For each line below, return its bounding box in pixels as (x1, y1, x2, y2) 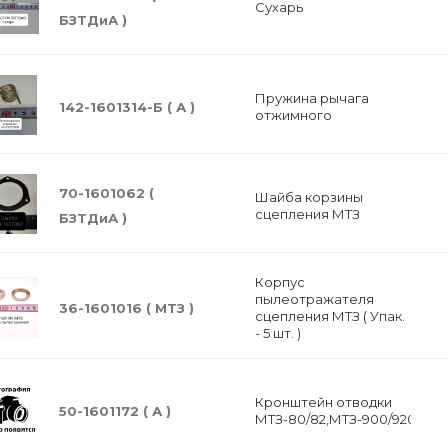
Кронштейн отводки (254, 393, 392, 410)
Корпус (254, 274, 305, 290)
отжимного (254, 106, 332, 123)
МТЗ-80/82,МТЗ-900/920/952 (254, 410, 442, 427)
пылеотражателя (254, 291, 374, 307)
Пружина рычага (254, 89, 369, 106)
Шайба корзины (254, 188, 363, 205)
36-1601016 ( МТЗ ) (59, 300, 194, 316)
